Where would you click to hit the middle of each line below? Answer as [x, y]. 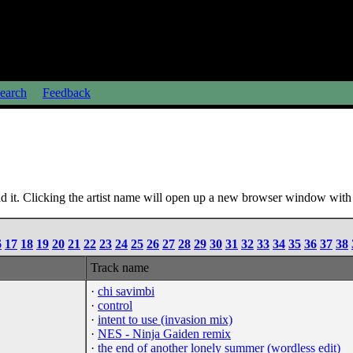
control [115, 305]
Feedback [67, 93]
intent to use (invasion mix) [165, 319]
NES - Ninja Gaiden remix [164, 333]
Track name [120, 267]
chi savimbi [126, 291]
